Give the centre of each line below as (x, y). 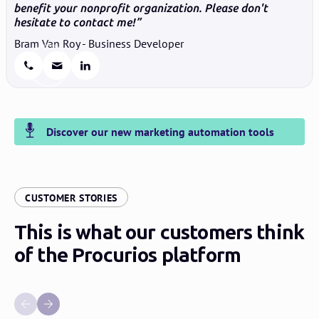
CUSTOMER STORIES (72, 198)
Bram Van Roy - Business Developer (99, 44)
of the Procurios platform (128, 255)
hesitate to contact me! (75, 23)
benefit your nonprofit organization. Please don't (141, 9)
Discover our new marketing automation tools (160, 131)
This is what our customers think (159, 232)
